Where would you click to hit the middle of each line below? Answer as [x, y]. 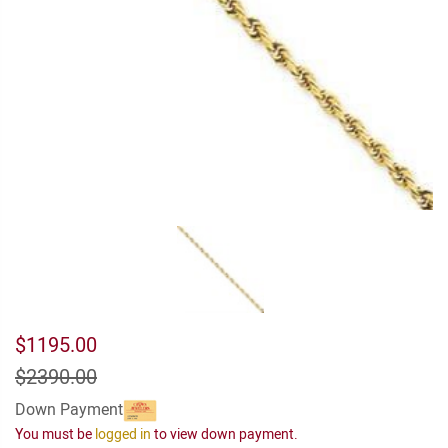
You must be [55, 433]
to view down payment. [224, 433]
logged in [123, 433]
